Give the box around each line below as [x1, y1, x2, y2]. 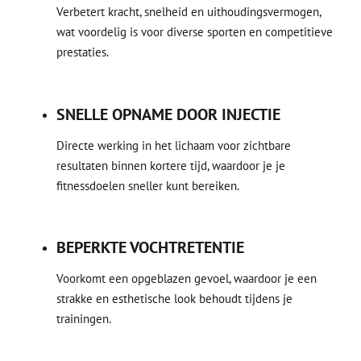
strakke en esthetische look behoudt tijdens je [56, 291, 293, 307]
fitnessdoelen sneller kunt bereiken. [56, 177, 239, 193]
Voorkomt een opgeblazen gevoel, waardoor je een [56, 271, 317, 287]
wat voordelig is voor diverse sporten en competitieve [56, 24, 333, 40]
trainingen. [56, 311, 111, 327]
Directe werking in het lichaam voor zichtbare [56, 137, 291, 153]
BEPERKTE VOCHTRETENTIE [56, 237, 244, 259]
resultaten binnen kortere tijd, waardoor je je [56, 157, 285, 173]
